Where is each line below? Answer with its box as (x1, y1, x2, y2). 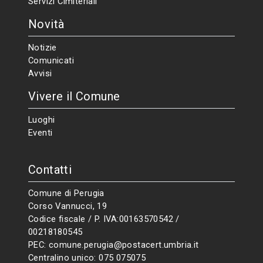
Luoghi (28, 114, 55, 125)
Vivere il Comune (28, 89, 120, 103)
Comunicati (28, 55, 74, 66)
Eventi (28, 127, 53, 138)
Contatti (28, 163, 72, 177)
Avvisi (28, 68, 52, 79)
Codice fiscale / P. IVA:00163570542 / (28, 214, 180, 224)
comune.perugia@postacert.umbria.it (49, 240, 199, 250)
